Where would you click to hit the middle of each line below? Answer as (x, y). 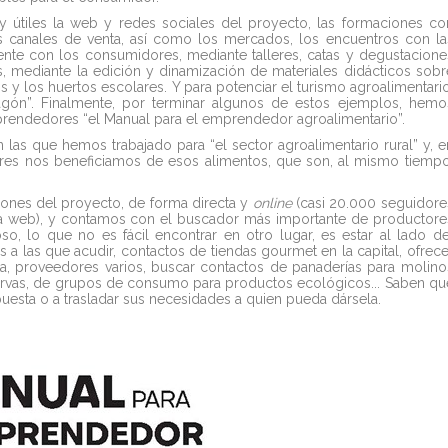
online (274, 203)
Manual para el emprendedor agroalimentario (251, 119)
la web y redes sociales (134, 23)
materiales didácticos (341, 71)
